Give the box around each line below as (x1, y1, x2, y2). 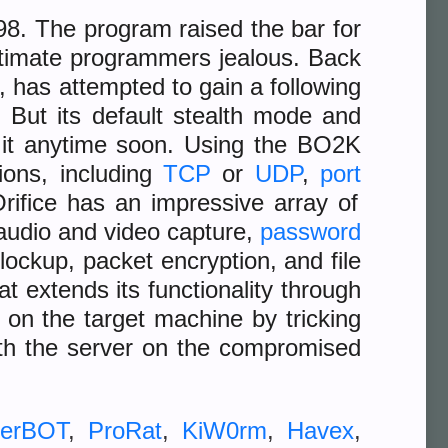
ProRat (87, 417, 162, 444)
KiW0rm (181, 417, 267, 444)
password (260, 218, 362, 245)
